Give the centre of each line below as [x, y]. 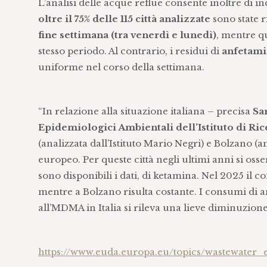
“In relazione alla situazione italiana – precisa [145, 111]
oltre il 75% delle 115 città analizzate [124, 19]
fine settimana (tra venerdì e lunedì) [127, 35]
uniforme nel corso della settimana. [121, 67]
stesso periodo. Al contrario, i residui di [130, 51]
